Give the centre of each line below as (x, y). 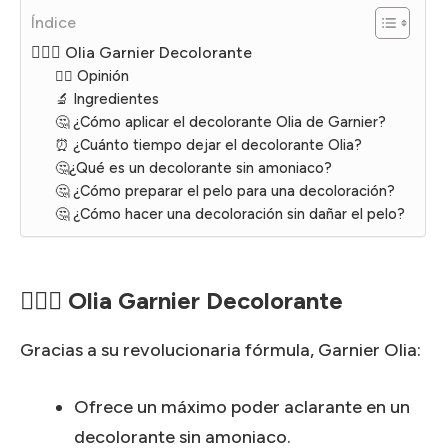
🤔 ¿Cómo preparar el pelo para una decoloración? (225, 190)
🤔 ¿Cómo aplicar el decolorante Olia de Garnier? (220, 121)
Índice (53, 22)
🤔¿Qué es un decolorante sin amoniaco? (193, 167)
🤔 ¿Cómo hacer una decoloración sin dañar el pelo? (230, 213)
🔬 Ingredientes (107, 98)
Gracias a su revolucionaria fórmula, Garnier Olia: (220, 349)
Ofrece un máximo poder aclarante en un (242, 406)
